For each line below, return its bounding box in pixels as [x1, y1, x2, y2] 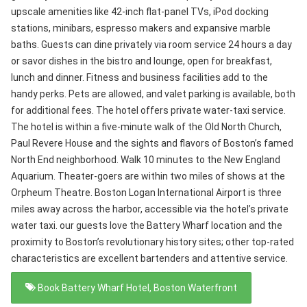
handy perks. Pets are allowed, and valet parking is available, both [11, 88, 295, 99]
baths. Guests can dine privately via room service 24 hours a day [11, 38, 292, 50]
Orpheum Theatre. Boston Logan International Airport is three [11, 186, 282, 198]
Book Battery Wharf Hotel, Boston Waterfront [36, 282, 237, 293]
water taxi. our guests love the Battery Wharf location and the [11, 219, 282, 231]
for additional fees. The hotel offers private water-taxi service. [11, 104, 286, 116]
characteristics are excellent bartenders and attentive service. [11, 252, 288, 264]
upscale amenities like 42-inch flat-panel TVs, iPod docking [11, 5, 269, 17]
